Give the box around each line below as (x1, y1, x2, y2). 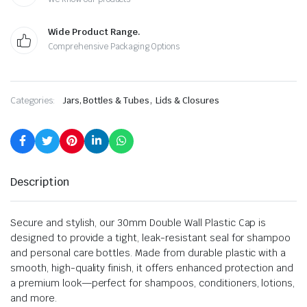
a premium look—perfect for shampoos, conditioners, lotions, (10, 277, 295, 289)
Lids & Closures (155, 95, 219, 106)
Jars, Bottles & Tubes (62, 95, 150, 106)
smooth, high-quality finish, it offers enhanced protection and (10, 262, 294, 274)
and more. (10, 292, 57, 304)
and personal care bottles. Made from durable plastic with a (10, 247, 286, 259)
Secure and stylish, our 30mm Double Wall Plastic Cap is (10, 217, 267, 229)
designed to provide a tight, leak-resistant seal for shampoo (10, 232, 291, 244)
